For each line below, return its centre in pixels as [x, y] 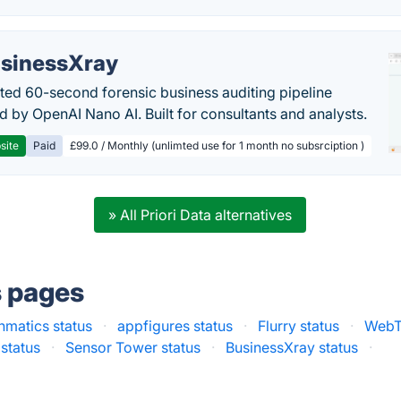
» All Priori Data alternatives [200, 215]
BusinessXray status [292, 347]
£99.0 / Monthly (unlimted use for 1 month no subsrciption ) [218, 145]
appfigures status [175, 326]
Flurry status [299, 326]
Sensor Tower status [133, 347]
